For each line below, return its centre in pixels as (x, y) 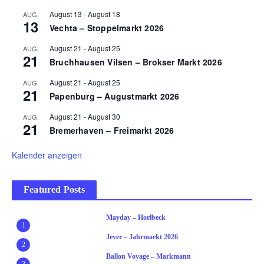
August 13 (66, 14)
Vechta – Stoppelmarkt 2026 (107, 28)
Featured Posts (54, 189)
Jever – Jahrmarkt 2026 (142, 237)
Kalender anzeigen (47, 155)
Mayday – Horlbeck (136, 217)
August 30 (104, 116)
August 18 (104, 14)
